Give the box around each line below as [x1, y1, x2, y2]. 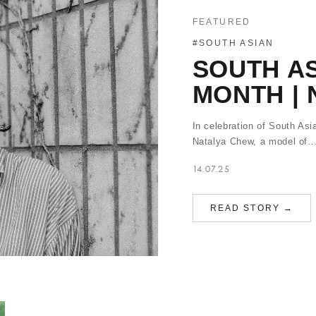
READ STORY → [209, 203, 294, 213]
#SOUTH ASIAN [192, 38, 274, 48]
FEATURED [192, 17, 251, 27]
